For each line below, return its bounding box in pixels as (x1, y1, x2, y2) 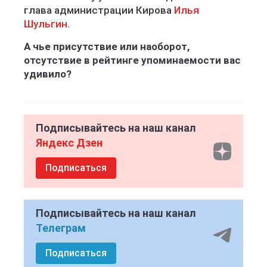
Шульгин (24, 18, 67, 30)
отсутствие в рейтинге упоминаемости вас (24, 54, 241, 66)
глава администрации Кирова (24, 4, 174, 16)
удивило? (24, 68, 72, 80)
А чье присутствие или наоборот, (24, 41, 190, 52)
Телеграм (36, 222, 86, 234)
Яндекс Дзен (36, 136, 103, 149)
